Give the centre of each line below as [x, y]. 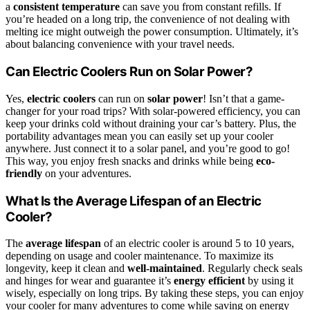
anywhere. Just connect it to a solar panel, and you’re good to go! [148, 148]
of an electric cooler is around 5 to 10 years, [198, 244]
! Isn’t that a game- [244, 98]
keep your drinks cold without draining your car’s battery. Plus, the [151, 123]
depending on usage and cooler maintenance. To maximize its [139, 256]
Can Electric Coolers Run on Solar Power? [129, 72]
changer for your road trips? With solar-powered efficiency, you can [153, 111]
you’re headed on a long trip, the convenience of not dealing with [148, 19]
